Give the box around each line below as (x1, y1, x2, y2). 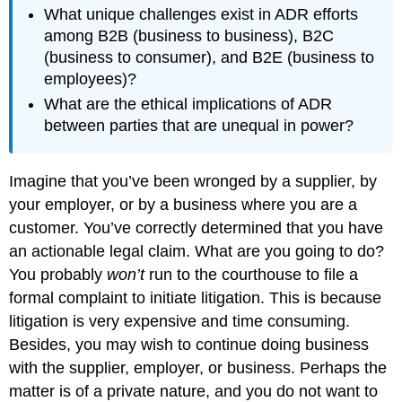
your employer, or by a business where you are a (9, 195, 358, 214)
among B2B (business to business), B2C (44, 27, 335, 46)
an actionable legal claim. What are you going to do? (9, 241, 385, 260)
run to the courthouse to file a (144, 265, 359, 284)
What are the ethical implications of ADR (44, 95, 333, 114)
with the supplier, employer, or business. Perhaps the (9, 358, 388, 377)
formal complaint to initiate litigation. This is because (9, 288, 382, 307)
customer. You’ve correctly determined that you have (9, 218, 384, 237)
